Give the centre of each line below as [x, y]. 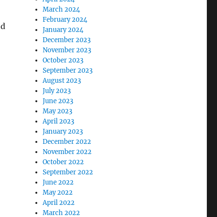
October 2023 [63, 60]
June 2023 [58, 101]
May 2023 [58, 111]
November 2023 [67, 50]
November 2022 [67, 152]
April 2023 [59, 121]
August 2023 [62, 81]
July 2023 [57, 91]
